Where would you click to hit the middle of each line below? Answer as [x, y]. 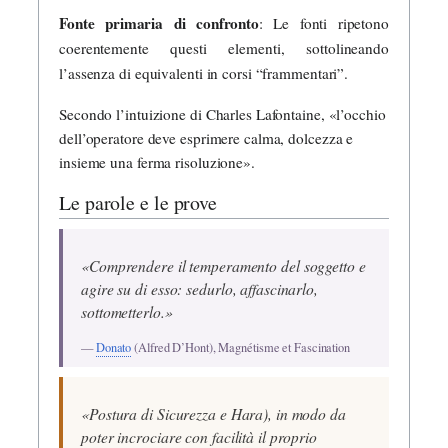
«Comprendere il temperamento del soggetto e [223, 266]
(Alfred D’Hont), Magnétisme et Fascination [240, 347]
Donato [113, 347]
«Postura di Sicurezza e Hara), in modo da [213, 414]
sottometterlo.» [127, 312]
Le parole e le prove [138, 202]
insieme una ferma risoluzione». [157, 161]
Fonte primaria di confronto [159, 23]
